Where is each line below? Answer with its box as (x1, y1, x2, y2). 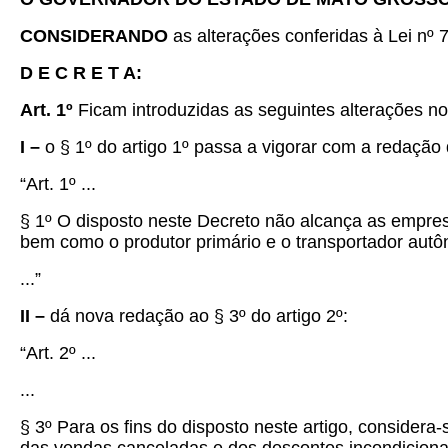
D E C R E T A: (20, 63, 142, 83)
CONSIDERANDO (20, 26, 173, 46)
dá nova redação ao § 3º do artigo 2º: (50, 306, 348, 326)
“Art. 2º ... (20, 343, 96, 363)
